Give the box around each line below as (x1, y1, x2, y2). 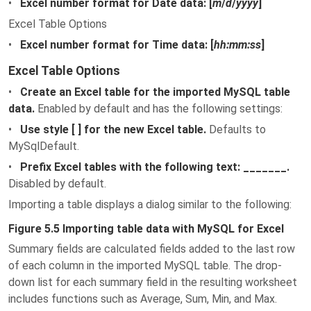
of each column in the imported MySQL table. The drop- (8, 259, 282, 272)
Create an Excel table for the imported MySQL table (20, 85, 290, 99)
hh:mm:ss (214, 38, 261, 51)
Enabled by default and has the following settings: (35, 102, 283, 115)
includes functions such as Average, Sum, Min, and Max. (8, 292, 277, 305)
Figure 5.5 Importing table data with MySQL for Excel (8, 222, 284, 235)
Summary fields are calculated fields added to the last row (8, 242, 295, 255)
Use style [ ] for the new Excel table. (20, 123, 206, 136)
